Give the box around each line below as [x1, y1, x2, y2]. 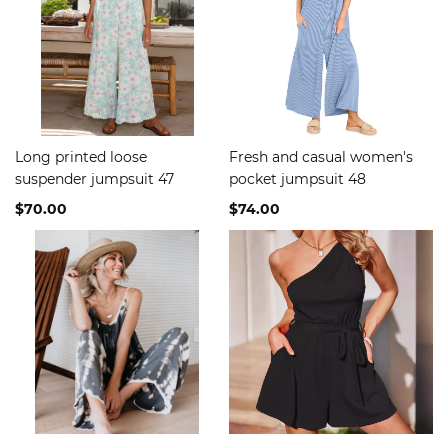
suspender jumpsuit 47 [15, 170, 174, 188]
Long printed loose [15, 148, 147, 166]
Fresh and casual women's [229, 148, 413, 166]
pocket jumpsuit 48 [229, 170, 366, 188]
